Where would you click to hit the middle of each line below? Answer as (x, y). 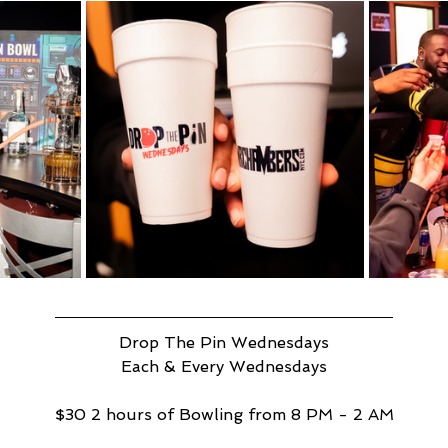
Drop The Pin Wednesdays (224, 342)
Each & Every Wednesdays (224, 366)
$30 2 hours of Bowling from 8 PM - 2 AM (224, 414)
